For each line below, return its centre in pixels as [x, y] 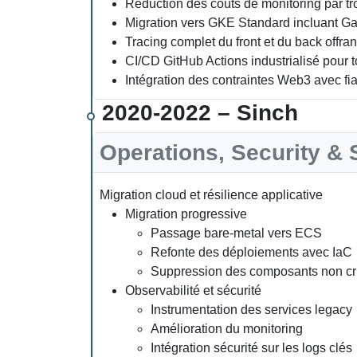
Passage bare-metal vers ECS [236, 233]
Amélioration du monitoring [227, 329]
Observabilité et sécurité [193, 290]
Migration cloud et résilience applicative [211, 195]
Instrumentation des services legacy [251, 310]
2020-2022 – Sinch [200, 113]
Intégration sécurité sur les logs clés [251, 348]
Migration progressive [186, 214]
